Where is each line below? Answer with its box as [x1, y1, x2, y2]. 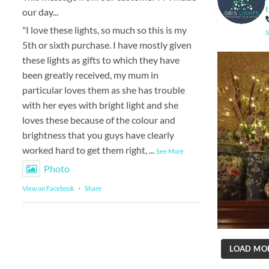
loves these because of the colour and [22, 113, 175, 125]
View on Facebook [22, 184, 74, 192]
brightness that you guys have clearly [22, 128, 174, 141]
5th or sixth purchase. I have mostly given [22, 38, 192, 50]
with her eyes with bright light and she [22, 98, 178, 110]
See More [156, 147, 184, 155]
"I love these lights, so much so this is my [22, 23, 187, 35]
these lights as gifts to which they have [22, 53, 180, 65]
